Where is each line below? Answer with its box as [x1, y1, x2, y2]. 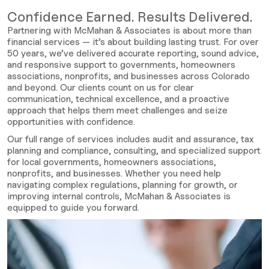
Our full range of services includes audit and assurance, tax [7, 134, 254, 145]
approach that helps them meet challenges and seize [7, 105, 228, 116]
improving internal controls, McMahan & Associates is [7, 191, 231, 202]
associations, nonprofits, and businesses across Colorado [7, 71, 250, 82]
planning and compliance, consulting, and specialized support [7, 145, 261, 156]
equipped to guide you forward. [7, 202, 139, 213]
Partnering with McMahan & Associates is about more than [7, 25, 252, 36]
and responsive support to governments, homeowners [7, 59, 235, 70]
